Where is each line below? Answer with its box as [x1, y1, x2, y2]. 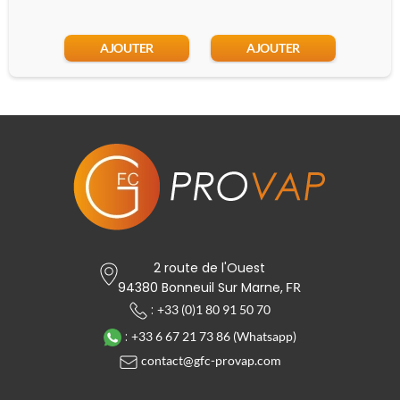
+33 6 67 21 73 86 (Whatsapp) [131, 328, 296, 344]
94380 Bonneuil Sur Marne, [117, 278, 283, 296]
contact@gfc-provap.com [140, 353, 281, 369]
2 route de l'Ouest [153, 258, 265, 277]
